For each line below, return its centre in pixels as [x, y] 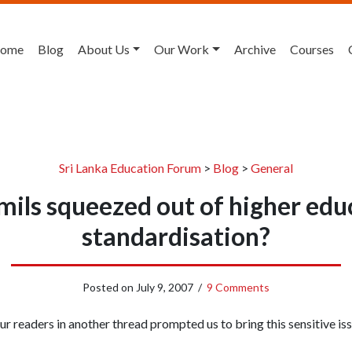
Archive [255, 49]
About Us [103, 49]
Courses [312, 49]
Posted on [109, 287]
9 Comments [238, 287]
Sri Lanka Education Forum [130, 168]
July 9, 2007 [165, 287]
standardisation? [176, 236]
